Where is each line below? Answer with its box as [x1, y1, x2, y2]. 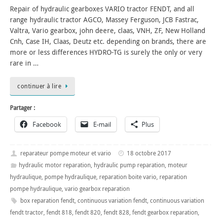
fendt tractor [10, 208, 43, 217]
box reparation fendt [20, 196, 74, 205]
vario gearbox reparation [65, 184, 130, 193]
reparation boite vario [99, 172, 156, 181]
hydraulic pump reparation [93, 160, 165, 169]
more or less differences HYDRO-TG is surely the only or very [10, 48, 202, 57]
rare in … [10, 59, 38, 68]
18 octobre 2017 [127, 148, 172, 157]
